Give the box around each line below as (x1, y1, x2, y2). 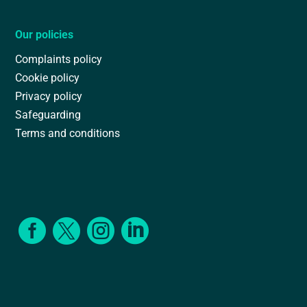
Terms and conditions (15, 125, 121, 140)
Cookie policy (15, 69, 80, 84)
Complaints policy (15, 51, 103, 66)
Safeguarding (15, 106, 82, 121)
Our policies (15, 26, 74, 41)
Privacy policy (15, 88, 83, 103)
